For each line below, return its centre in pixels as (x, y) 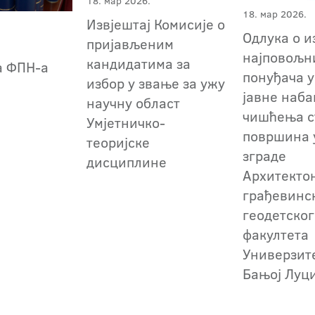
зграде (265, 155)
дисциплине (127, 161)
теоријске (118, 142)
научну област (134, 102)
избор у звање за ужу (156, 83)
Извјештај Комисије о (156, 24)
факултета (276, 234)
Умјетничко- (126, 122)
